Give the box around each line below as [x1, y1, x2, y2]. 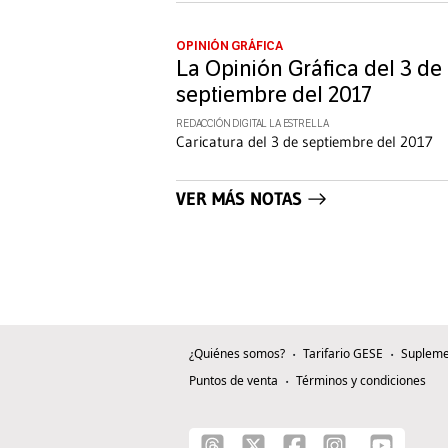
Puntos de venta [189, 372, 278, 390]
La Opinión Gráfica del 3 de [176, 56, 442, 83]
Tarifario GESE [303, 345, 383, 363]
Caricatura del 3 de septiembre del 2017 [176, 132, 433, 152]
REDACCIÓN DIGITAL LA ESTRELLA [176, 118, 329, 131]
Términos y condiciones [296, 372, 426, 390]
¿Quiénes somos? [189, 345, 285, 363]
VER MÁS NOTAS [176, 188, 302, 211]
